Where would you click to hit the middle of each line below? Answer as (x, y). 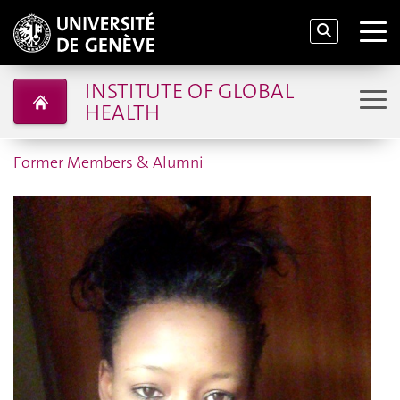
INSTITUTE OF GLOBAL (189, 91)
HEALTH (122, 112)
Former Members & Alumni (108, 162)
